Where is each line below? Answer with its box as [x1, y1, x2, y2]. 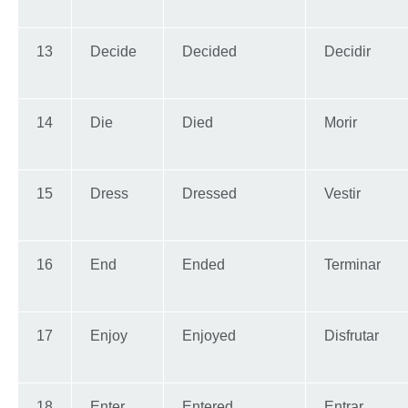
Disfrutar [324, 328, 379, 344]
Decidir [324, 44, 371, 60]
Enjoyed [182, 328, 236, 344]
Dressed [182, 186, 237, 202]
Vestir [324, 186, 361, 202]
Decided [182, 44, 237, 60]
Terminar [324, 257, 381, 273]
